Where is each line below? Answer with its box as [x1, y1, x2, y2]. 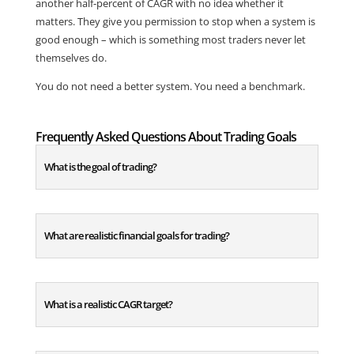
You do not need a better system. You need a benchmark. [35, 79, 305, 94]
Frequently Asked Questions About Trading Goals [35, 128, 296, 146]
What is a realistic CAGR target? [43, 297, 172, 312]
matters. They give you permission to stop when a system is [35, 14, 315, 29]
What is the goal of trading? [43, 160, 156, 175]
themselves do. [35, 51, 107, 66]
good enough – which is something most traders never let [35, 32, 306, 47]
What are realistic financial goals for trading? [43, 228, 229, 243]
